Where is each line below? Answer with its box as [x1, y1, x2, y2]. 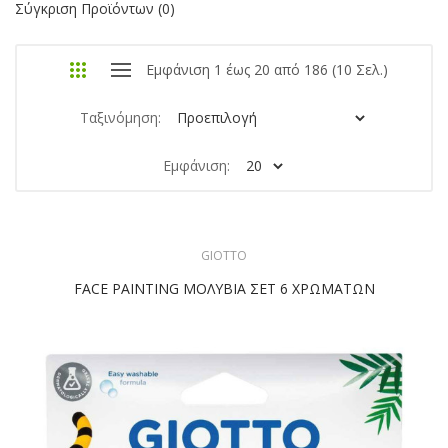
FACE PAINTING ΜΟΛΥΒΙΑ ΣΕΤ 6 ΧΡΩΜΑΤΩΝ [73, 278, 375, 298]
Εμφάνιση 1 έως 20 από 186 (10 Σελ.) [146, 59, 388, 79]
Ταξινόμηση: [80, 107, 161, 127]
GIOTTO [201, 246, 247, 264]
